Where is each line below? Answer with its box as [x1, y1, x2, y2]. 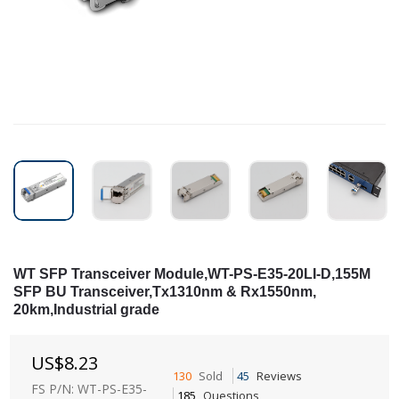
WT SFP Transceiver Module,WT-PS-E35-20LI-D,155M [13, 266, 370, 281]
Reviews [256, 368, 302, 384]
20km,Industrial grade [13, 302, 159, 317]
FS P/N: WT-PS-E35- [31, 380, 147, 397]
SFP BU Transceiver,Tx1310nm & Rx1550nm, [13, 284, 316, 299]
